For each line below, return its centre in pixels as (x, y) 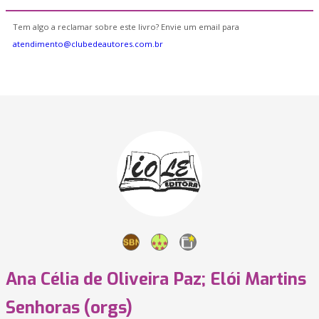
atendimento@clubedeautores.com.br (88, 44)
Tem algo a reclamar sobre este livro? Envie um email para (126, 27)
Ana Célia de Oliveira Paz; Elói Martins (156, 279)
